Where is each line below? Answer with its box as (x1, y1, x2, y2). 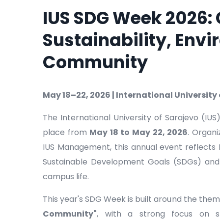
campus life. (43, 171, 89, 183)
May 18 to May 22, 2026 (89, 127, 188, 138)
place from (43, 127, 90, 138)
